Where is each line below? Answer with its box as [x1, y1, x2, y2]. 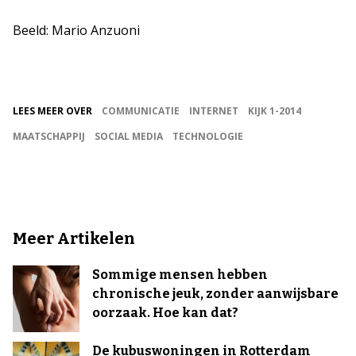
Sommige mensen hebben [92, 267, 268, 282]
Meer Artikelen [13, 229, 135, 248]
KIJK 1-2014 [248, 104, 301, 118]
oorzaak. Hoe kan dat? [92, 305, 238, 320]
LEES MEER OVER [13, 104, 92, 118]
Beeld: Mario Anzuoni [13, 21, 140, 39]
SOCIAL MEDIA [95, 130, 163, 143]
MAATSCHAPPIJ [13, 130, 85, 143]
